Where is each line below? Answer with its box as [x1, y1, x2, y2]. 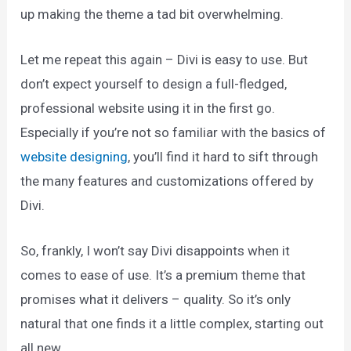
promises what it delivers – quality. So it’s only [20, 291, 291, 308]
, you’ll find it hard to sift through [128, 148, 319, 165]
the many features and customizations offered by [20, 172, 314, 189]
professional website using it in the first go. [20, 100, 276, 116]
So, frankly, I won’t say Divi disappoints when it [20, 243, 291, 259]
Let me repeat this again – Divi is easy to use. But [20, 51, 309, 67]
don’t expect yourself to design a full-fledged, [20, 75, 288, 92]
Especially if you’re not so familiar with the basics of [20, 124, 327, 140]
